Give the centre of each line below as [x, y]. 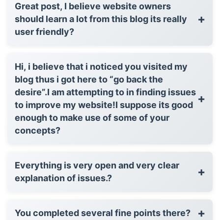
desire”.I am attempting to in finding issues [105, 92]
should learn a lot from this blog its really [101, 19]
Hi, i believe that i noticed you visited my [101, 66]
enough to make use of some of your [92, 117]
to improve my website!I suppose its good [104, 105]
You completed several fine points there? [103, 213]
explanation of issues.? [63, 178]
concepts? [38, 130]
